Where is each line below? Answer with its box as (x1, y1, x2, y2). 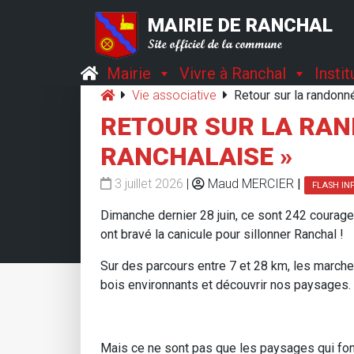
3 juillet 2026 (111, 176, 186, 191)
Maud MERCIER (205, 176, 297, 191)
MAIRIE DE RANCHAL (147, 13, 333, 36)
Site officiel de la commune (147, 36, 282, 51)
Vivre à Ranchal (179, 64, 286, 83)
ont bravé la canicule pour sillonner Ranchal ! (100, 227, 347, 242)
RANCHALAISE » (100, 141, 292, 171)
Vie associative (132, 88, 217, 103)
